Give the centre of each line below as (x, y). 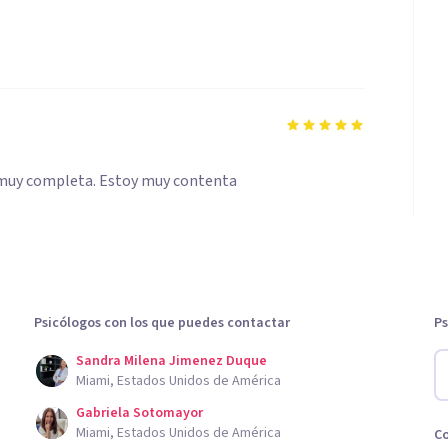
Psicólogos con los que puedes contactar (162, 323)
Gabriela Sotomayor (139, 413)
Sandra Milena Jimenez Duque (171, 361)
